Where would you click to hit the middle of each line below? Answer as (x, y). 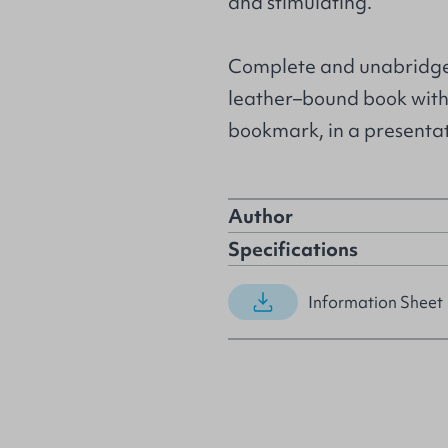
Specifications (293, 249)
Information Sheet (375, 301)
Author (260, 216)
